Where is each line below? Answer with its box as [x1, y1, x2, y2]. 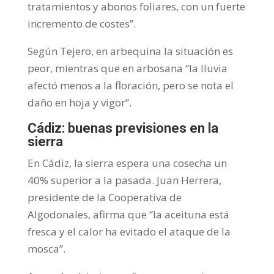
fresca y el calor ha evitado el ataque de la [27, 224, 231, 239]
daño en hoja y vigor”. [27, 95, 131, 109]
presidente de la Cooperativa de [27, 190, 182, 204]
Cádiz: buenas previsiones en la [27, 120, 218, 136]
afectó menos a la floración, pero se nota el [27, 78, 234, 92]
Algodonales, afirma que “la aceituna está [27, 207, 229, 221]
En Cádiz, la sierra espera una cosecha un [27, 155, 227, 170]
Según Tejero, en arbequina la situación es [27, 43, 233, 58]
